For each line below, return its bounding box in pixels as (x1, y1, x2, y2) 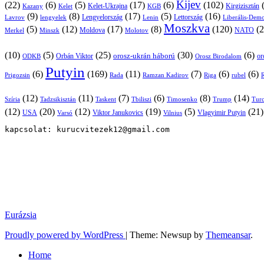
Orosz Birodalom (195, 52, 242, 60)
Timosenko (167, 95, 197, 103)
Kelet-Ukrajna (88, 2, 127, 10)
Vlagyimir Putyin (197, 108, 246, 117)
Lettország (174, 13, 203, 21)
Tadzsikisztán (40, 95, 76, 103)
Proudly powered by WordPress (5, 229, 126, 240)
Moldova (80, 26, 105, 34)
